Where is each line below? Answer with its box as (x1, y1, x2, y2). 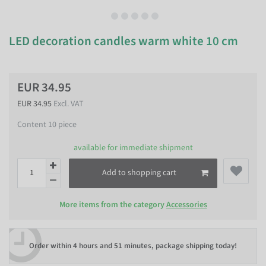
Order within (29, 240, 73, 251)
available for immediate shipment (73, 141, 193, 154)
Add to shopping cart (102, 167, 176, 179)
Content (17, 119, 48, 131)
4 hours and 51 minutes (73, 240, 151, 251)
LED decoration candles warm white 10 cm (9, 32, 238, 50)
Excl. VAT (53, 98, 84, 110)
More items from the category (59, 198, 166, 211)
